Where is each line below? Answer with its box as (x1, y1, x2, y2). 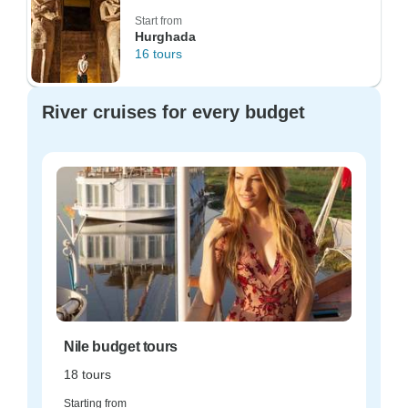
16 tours (135, 46, 182, 61)
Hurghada (135, 29, 196, 44)
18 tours (64, 367, 111, 382)
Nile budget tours (64, 339, 178, 354)
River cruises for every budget (42, 102, 305, 122)
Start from (135, 15, 182, 27)
